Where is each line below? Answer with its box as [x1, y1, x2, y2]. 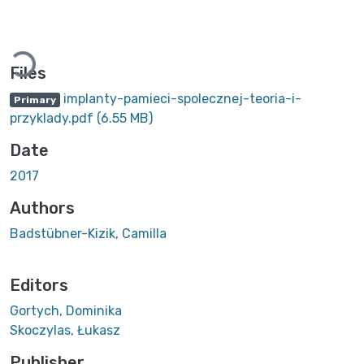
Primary [13, 93, 56, 106]
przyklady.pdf [10, 110, 97, 126]
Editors [10, 275, 68, 295]
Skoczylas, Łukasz [10, 322, 120, 338]
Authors [10, 197, 75, 218]
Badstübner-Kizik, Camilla [10, 225, 167, 241]
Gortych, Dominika [10, 302, 122, 318]
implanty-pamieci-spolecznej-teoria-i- [59, 90, 301, 106]
